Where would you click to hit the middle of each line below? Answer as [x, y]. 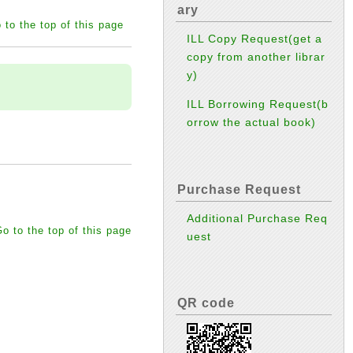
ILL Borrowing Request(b [258, 104]
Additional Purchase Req [258, 218]
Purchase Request [239, 189]
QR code [206, 303]
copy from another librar [256, 56]
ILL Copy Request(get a [255, 38]
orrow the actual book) [252, 123]
